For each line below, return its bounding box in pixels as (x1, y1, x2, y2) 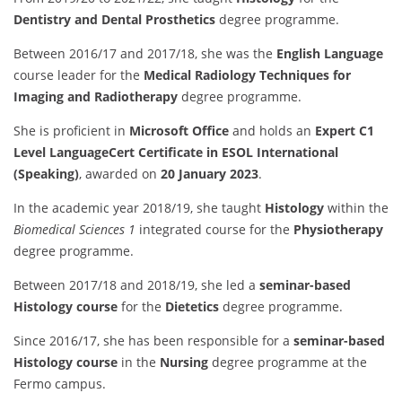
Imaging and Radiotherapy (13, 88, 178, 106)
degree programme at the (208, 354, 367, 371)
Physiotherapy (293, 221, 383, 239)
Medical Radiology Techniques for (144, 66, 351, 84)
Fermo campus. (13, 375, 106, 393)
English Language (276, 45, 383, 63)
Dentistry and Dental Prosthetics (13, 11, 215, 29)
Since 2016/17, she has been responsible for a (13, 332, 293, 350)
